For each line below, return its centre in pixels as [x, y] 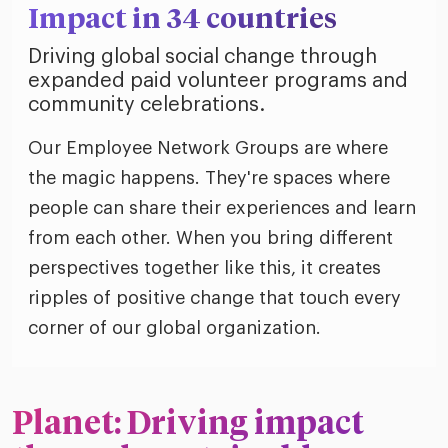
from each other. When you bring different [210, 238]
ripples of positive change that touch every [214, 298]
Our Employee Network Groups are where [208, 148]
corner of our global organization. [174, 328]
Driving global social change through [202, 57]
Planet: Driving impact [188, 425]
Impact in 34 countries [182, 20]
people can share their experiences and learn [222, 208]
